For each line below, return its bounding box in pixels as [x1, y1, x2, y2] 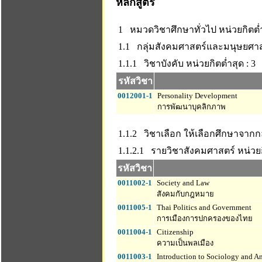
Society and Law [155, 178, 209, 187]
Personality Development [156, 91, 237, 100]
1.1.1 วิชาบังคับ [118, 58, 184, 68]
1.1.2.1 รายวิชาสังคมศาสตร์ [118, 146, 235, 156]
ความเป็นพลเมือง [155, 239, 213, 247]
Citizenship [155, 227, 194, 236]
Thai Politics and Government [155, 203, 251, 212]
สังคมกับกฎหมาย [155, 189, 214, 198]
